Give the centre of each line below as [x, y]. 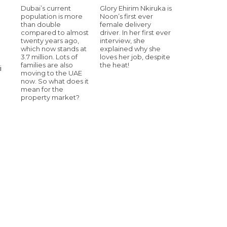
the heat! [115, 65]
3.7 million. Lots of [49, 56]
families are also [47, 65]
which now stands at [54, 48]
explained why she [130, 48]
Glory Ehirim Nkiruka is [136, 8]
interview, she [122, 40]
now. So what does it [55, 81]
